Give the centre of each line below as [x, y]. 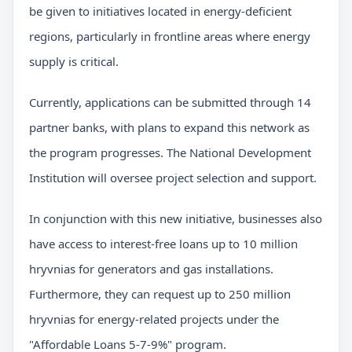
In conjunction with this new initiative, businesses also [176, 218]
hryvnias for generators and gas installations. [151, 268]
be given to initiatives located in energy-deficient [160, 11]
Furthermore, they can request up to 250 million [160, 293]
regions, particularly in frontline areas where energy [170, 36]
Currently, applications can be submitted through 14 [170, 102]
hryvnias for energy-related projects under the [154, 319]
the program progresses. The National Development [170, 152]
